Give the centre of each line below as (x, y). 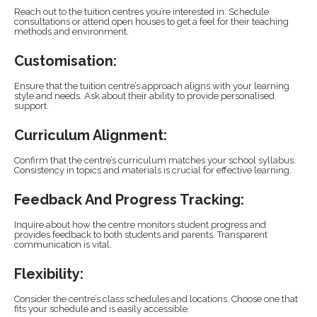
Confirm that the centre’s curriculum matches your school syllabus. (155, 161)
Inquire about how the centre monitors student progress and (140, 225)
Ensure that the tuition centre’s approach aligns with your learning (152, 86)
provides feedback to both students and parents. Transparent (141, 235)
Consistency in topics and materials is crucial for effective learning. (153, 171)
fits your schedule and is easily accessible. (102, 309)
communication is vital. (63, 245)
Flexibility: (49, 274)
